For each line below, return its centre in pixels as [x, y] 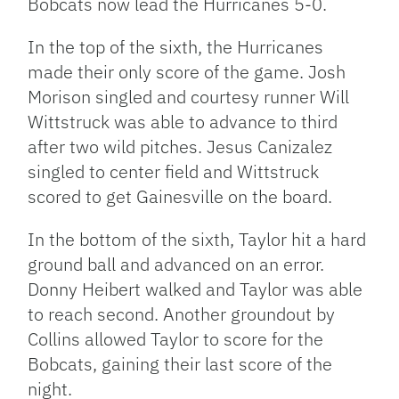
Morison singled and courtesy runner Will [189, 96]
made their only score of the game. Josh [187, 71]
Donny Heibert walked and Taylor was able [195, 289]
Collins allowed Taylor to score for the [176, 338]
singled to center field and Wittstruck [174, 171]
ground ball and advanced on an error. [176, 264]
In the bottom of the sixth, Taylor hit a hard [197, 239]
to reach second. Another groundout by [182, 313]
